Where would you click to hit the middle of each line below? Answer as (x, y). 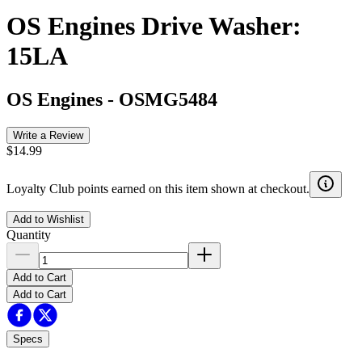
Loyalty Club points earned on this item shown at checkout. (158, 188)
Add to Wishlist (48, 219)
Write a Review (48, 135)
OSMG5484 (168, 99)
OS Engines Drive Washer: (154, 26)
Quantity (29, 234)
